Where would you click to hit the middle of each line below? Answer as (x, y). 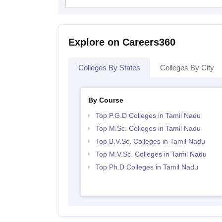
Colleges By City (187, 67)
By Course (106, 100)
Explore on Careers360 (122, 42)
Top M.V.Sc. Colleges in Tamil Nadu (151, 154)
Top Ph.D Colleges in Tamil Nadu (147, 167)
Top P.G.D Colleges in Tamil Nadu (148, 115)
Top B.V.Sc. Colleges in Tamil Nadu (150, 141)
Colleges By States (109, 67)
